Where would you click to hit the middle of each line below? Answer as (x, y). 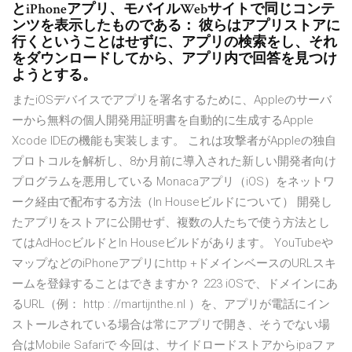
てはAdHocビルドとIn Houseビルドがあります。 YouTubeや (172, 243)
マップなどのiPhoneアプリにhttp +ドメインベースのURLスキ (174, 264)
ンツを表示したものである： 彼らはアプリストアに (176, 26)
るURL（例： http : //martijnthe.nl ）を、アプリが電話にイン (171, 304)
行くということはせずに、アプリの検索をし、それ (174, 42)
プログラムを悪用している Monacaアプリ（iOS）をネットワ (173, 182)
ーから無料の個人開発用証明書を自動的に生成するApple (163, 121)
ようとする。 (54, 75)
